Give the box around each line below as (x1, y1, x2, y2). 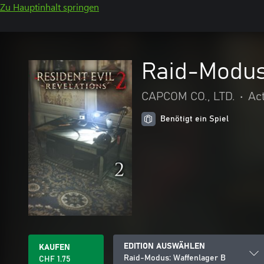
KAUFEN (39, 243, 70, 252)
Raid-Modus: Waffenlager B (124, 254, 226, 262)
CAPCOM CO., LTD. (141, 91, 235, 103)
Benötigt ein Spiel (160, 115, 229, 123)
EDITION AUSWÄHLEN (124, 242, 205, 250)
